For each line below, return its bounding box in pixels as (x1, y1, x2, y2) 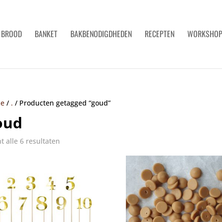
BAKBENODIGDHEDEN (70, 28, 132, 40)
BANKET (35, 28, 57, 40)
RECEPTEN (145, 28, 174, 40)
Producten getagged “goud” (19, 98, 111, 108)
